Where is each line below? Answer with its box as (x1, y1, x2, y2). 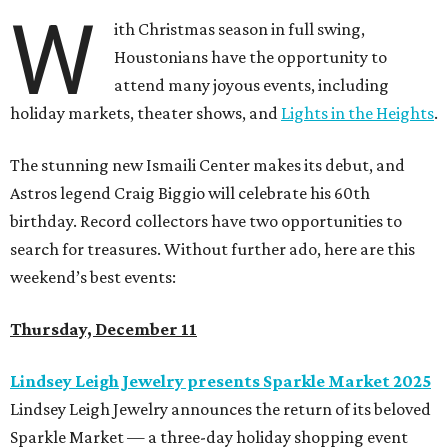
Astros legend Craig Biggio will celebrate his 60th (10, 183, 370, 204)
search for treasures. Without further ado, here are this (10, 239, 415, 260)
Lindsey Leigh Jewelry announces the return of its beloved (10, 399, 431, 420)
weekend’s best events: (10, 267, 176, 288)
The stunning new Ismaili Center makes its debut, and (10, 155, 405, 176)
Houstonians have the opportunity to (114, 47, 388, 68)
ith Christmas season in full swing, (114, 19, 366, 40)
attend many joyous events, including (114, 75, 390, 96)
